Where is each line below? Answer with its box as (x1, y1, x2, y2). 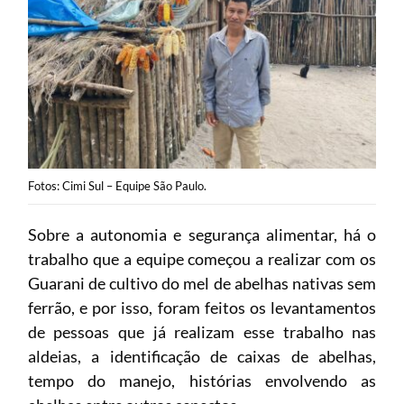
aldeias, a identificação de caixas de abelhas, (27, 345, 377, 366)
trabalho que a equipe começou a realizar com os (27, 248, 377, 269)
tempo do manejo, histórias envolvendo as (27, 370, 377, 390)
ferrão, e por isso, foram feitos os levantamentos (27, 297, 377, 317)
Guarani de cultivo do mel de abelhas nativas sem (27, 272, 377, 293)
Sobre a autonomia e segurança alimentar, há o (27, 224, 377, 244)
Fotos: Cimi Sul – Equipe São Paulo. (27, 178, 207, 193)
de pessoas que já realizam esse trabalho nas (27, 321, 377, 342)
